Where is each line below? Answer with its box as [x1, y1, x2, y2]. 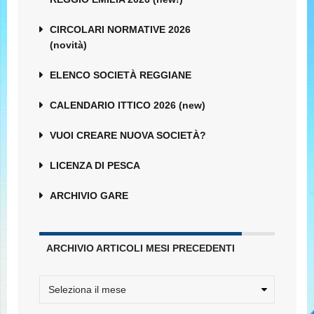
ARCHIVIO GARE [50, 190, 128, 202]
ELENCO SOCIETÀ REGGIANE [50, 69, 191, 81]
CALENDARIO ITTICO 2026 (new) [50, 100, 205, 111]
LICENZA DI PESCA [50, 160, 140, 172]
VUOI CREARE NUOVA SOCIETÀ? [50, 130, 206, 142]
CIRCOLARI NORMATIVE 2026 [50, 24, 191, 36]
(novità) [50, 39, 87, 51]
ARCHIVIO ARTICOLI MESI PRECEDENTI [46, 243, 235, 254]
